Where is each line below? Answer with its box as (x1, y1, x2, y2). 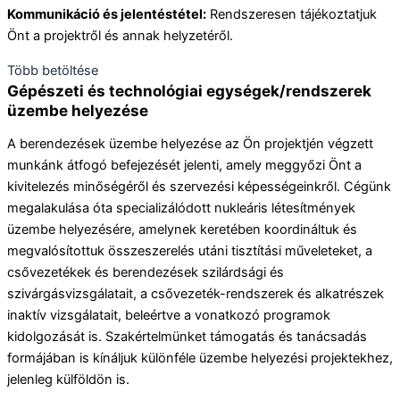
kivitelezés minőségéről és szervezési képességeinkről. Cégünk (7, 179, 391, 196)
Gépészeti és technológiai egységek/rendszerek (7, 80, 371, 100)
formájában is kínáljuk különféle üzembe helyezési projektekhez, (7, 350, 393, 367)
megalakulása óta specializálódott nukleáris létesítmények (7, 200, 355, 217)
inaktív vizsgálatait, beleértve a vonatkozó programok (7, 307, 330, 324)
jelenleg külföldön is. (7, 371, 129, 388)
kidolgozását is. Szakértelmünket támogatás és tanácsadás (7, 329, 367, 346)
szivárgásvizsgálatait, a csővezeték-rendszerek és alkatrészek (7, 286, 384, 303)
